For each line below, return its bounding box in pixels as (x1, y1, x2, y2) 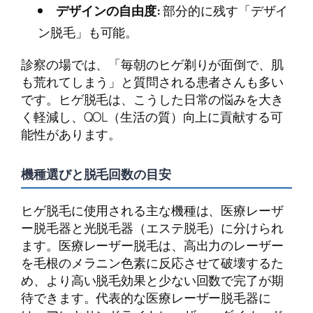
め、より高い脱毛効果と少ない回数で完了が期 (21, 270, 284, 289)
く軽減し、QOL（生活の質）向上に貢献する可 (21, 107, 283, 126)
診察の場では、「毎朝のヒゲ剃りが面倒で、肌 (21, 54, 284, 73)
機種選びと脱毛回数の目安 (21, 164, 171, 183)
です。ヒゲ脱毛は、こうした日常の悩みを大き (21, 89, 284, 108)
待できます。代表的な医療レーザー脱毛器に (21, 288, 271, 307)
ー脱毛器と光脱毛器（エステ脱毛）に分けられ (21, 218, 284, 237)
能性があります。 (21, 124, 122, 143)
